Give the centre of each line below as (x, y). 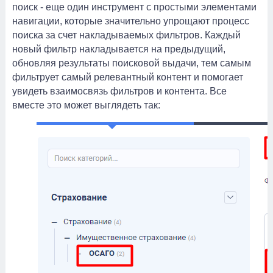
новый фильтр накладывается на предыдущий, (119, 49)
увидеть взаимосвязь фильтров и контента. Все (119, 91)
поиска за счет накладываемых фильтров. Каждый (126, 35)
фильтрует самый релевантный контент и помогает (128, 77)
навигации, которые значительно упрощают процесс (131, 21)
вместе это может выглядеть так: (86, 105)
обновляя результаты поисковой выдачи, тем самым (132, 63)
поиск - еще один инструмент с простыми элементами (134, 7)
